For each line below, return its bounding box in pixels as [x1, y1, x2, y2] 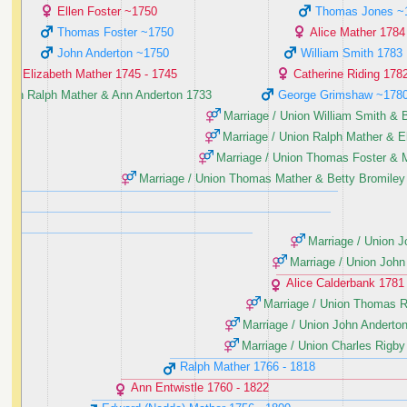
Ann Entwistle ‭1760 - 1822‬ [131, 381, 269, 395]
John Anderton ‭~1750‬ [57, 46, 169, 61]
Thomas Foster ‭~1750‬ [57, 25, 174, 40]
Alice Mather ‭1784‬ [310, 25, 405, 40]
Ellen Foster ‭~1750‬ [57, 5, 157, 19]
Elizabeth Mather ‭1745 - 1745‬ [23, 67, 177, 82]
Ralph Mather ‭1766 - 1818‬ [180, 360, 315, 374]
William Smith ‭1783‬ [301, 46, 402, 61]
